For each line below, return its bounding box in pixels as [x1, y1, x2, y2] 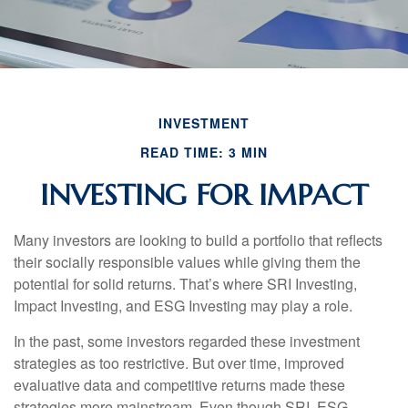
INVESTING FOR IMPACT [40, 177, 368, 213]
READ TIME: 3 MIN [140, 143, 268, 161]
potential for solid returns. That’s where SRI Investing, [14, 273, 357, 294]
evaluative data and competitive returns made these [14, 374, 345, 395]
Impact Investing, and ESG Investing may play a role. [14, 295, 352, 316]
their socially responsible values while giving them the [14, 251, 361, 272]
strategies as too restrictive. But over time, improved [14, 352, 344, 373]
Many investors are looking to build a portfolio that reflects [14, 229, 382, 250]
